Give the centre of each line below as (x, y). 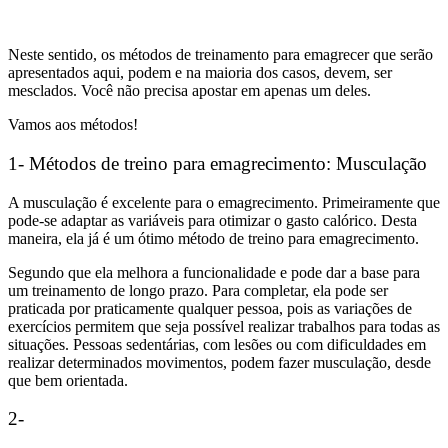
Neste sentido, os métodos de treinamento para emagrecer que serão (220, 55)
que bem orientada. (68, 380)
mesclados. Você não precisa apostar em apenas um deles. (189, 91)
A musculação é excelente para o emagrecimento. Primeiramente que (224, 202)
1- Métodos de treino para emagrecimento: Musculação (217, 164)
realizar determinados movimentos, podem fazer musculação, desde (219, 362)
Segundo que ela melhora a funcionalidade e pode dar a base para (214, 272)
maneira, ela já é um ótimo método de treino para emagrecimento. (213, 238)
